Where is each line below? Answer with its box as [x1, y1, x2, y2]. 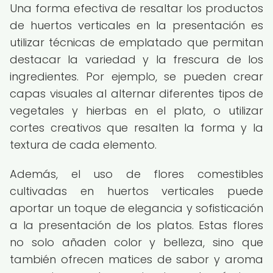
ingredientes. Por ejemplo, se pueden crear [10, 69, 263, 84]
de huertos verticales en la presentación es [10, 18, 263, 33]
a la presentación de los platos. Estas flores [10, 218, 263, 233]
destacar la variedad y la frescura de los [10, 52, 263, 67]
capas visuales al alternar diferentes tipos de [10, 86, 263, 101]
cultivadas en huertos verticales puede [10, 183, 263, 199]
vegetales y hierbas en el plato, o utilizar [10, 103, 263, 118]
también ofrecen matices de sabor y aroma [10, 252, 263, 267]
